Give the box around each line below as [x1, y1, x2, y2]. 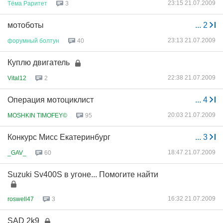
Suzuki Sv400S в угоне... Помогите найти [7, 170, 158, 179]
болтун [39, 37, 59, 44]
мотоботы [7, 21, 44, 29]
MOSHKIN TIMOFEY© [7, 111, 67, 119]
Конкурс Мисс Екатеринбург [7, 133, 111, 141]
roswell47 [7, 195, 34, 203]
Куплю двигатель [7, 58, 70, 67]
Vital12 [7, 74, 26, 82]
